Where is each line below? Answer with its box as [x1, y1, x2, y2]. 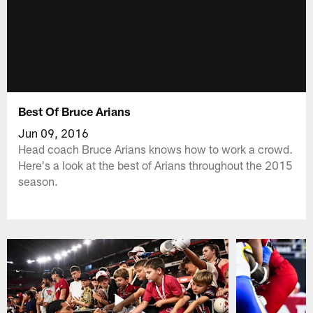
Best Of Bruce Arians [18, 103, 131, 118]
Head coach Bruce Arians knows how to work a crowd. [18, 141, 293, 156]
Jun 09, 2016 [18, 125, 89, 140]
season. [18, 173, 59, 188]
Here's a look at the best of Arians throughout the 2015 [18, 157, 293, 172]
